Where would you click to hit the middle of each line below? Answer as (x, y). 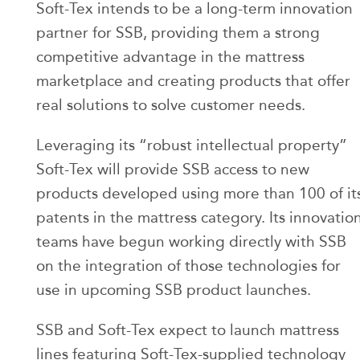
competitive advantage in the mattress (170, 56)
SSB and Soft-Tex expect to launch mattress (188, 329)
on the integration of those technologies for (188, 265)
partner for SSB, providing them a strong (178, 32)
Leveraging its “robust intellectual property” (192, 145)
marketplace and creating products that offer (193, 80)
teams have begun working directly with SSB (191, 241)
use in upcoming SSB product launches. (174, 289)
